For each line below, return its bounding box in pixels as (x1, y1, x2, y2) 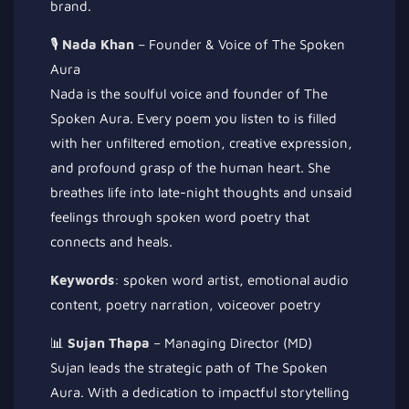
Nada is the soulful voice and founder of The (50, 85, 328, 101)
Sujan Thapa (68, 334, 150, 351)
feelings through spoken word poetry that (50, 208, 309, 225)
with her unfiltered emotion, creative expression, (50, 134, 352, 151)
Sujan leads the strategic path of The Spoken (50, 359, 328, 375)
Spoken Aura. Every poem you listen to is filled (50, 110, 337, 126)
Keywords (50, 271, 114, 288)
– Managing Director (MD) (150, 334, 312, 351)
